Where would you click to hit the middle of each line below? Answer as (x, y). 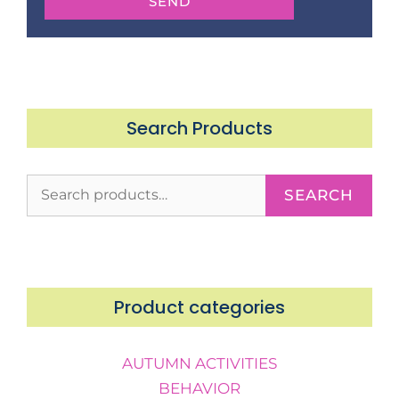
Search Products (199, 128)
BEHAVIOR (199, 388)
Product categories (199, 307)
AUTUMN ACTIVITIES (199, 363)
